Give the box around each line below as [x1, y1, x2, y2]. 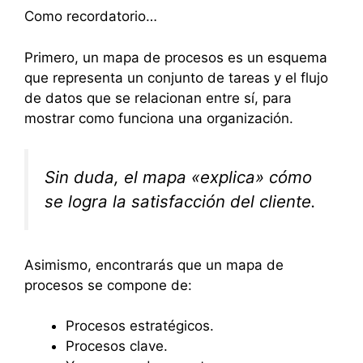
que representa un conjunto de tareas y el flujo [24, 69, 328, 86]
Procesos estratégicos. [66, 318, 214, 335]
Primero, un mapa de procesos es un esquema [24, 49, 327, 66]
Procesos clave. [66, 338, 168, 355]
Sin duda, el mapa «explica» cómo [45, 167, 312, 187]
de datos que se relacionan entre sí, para [24, 89, 292, 106]
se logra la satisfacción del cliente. [45, 191, 316, 211]
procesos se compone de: [24, 276, 192, 293]
